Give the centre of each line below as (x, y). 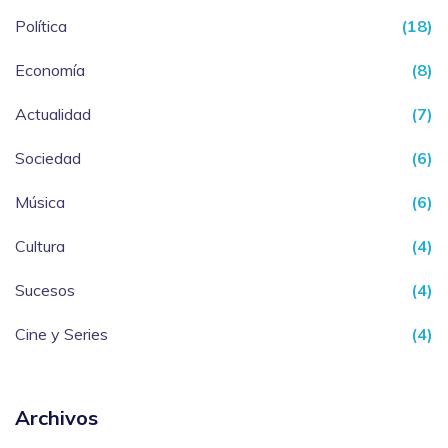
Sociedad (48, 158)
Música (40, 202)
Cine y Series (61, 334)
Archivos (56, 418)
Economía (50, 70)
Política (41, 26)
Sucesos (45, 290)
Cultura (40, 246)
